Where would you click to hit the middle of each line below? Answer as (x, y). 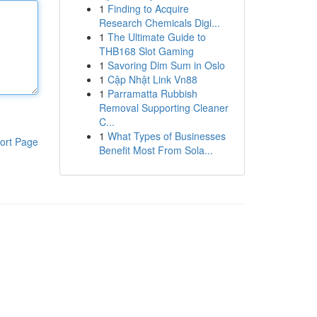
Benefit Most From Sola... (156, 150)
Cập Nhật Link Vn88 (152, 79)
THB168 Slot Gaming (146, 51)
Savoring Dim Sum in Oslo (166, 65)
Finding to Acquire (148, 8)
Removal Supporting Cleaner (163, 108)
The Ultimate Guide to (156, 37)
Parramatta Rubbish (152, 93)
